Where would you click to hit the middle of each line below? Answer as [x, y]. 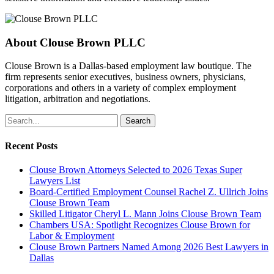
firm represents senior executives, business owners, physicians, [125, 77]
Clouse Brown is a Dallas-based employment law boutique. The [128, 66]
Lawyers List [55, 180]
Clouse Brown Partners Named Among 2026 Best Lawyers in [149, 246]
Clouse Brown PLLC [91, 42]
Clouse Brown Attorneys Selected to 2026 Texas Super [136, 169]
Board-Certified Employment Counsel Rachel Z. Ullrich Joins [149, 191]
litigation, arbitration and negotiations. [78, 99]
